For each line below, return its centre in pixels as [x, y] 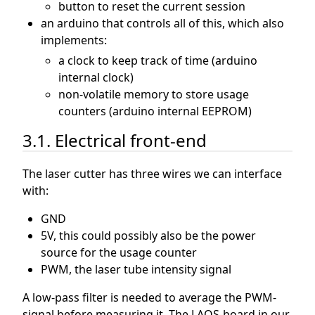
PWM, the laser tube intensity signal [136, 269]
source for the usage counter [118, 252]
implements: [73, 40]
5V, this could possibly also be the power [148, 235]
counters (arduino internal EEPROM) [155, 111]
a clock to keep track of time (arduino [158, 60]
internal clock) [96, 77]
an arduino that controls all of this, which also [162, 23]
